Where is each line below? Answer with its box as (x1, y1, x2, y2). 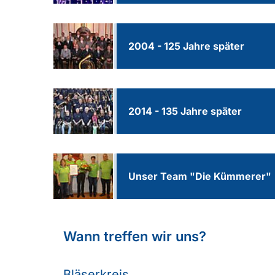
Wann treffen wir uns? (63, 228, 206, 245)
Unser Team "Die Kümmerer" (128, 170, 271, 183)
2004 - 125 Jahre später (128, 40, 244, 53)
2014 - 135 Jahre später (128, 105, 242, 118)
